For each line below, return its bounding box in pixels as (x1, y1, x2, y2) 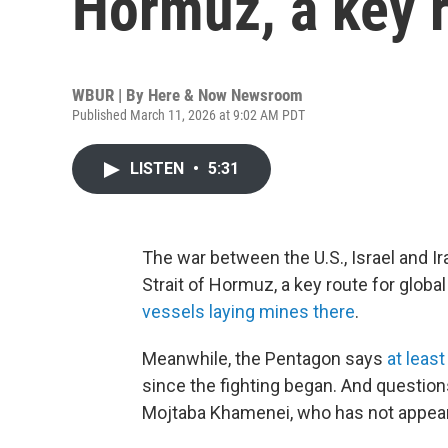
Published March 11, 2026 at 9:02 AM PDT (72, 107, 305, 123)
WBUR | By (72, 85, 148, 105)
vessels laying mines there (142, 301, 355, 322)
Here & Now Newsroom (148, 85, 303, 105)
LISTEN (130, 159, 188, 178)
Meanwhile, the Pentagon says (142, 348, 387, 369)
